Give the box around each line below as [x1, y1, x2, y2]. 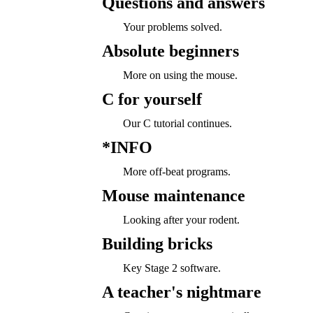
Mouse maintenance [101, 187, 245, 205]
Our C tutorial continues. [122, 117, 232, 129]
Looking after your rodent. [122, 214, 240, 226]
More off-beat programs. [122, 166, 231, 177]
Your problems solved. [122, 21, 222, 33]
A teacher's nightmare [101, 283, 261, 301]
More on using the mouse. [122, 69, 238, 81]
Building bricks [101, 235, 212, 253]
